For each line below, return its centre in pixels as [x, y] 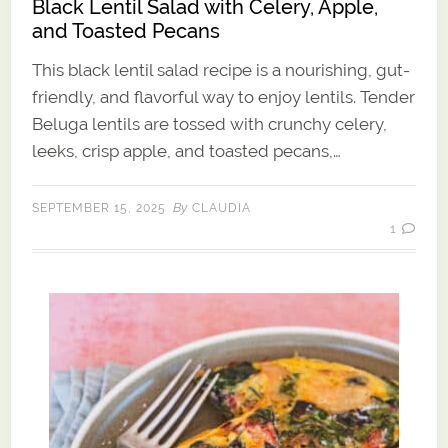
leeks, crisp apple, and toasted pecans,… [187, 151]
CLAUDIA [222, 208]
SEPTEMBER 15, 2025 [99, 208]
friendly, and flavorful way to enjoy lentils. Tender [224, 97]
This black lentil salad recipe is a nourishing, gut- [221, 70]
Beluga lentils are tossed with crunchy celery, [210, 124]
